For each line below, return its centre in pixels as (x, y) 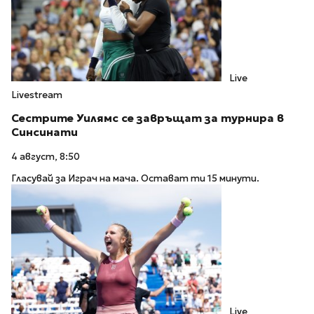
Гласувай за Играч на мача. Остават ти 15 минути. (135, 178)
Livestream (37, 95)
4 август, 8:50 (46, 157)
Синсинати (45, 132)
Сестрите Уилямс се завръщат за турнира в (148, 118)
